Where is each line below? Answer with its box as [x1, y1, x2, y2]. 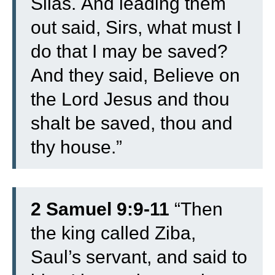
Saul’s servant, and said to [31, 246, 247, 267]
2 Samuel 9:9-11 [31, 198, 169, 219]
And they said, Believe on [31, 64, 240, 85]
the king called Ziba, [31, 222, 196, 243]
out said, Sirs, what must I [31, 17, 241, 37]
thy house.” [31, 136, 122, 157]
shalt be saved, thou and [31, 112, 233, 133]
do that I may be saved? [31, 41, 228, 61]
